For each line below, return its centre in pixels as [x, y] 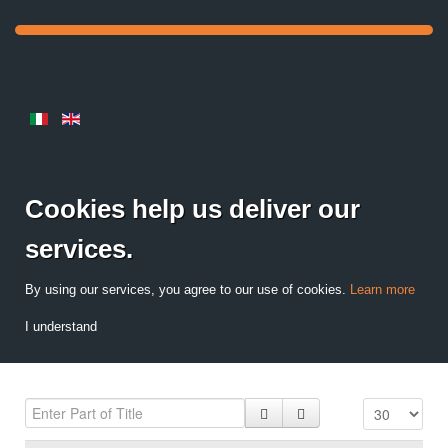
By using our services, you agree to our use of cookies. [187, 289]
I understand [61, 326]
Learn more [382, 289]
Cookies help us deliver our [192, 209]
